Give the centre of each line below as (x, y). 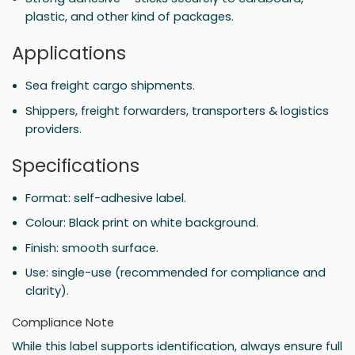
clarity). (48, 290)
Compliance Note (63, 323)
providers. (54, 128)
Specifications (76, 165)
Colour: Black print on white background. (142, 223)
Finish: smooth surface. (92, 247)
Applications (69, 53)
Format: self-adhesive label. (106, 198)
